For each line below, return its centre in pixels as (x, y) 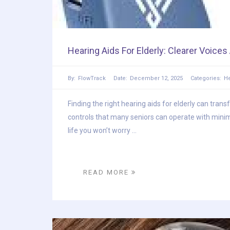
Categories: (206, 78)
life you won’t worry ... (102, 130)
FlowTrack (92, 78)
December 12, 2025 (156, 78)
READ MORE (107, 172)
